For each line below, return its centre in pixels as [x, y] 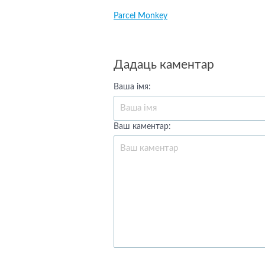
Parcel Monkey [140, 16]
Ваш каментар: [142, 127]
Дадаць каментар [164, 65]
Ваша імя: [132, 87]
